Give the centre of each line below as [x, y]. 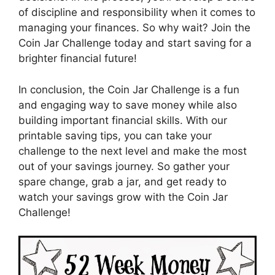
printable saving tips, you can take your [115, 135]
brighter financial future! [78, 59]
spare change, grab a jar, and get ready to [122, 181]
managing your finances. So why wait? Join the [134, 28]
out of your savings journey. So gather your [124, 166]
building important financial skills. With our [123, 120]
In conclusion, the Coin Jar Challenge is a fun [129, 89]
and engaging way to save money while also [128, 105]
